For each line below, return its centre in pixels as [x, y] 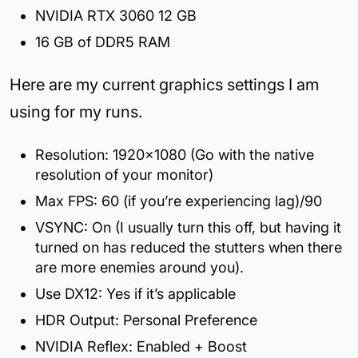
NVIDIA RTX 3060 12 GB [116, 15]
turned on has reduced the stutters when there [189, 247]
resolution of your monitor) [124, 174]
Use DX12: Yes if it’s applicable [135, 293]
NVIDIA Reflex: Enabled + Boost [141, 346]
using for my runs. [76, 111]
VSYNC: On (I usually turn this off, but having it [188, 227]
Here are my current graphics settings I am [164, 84]
